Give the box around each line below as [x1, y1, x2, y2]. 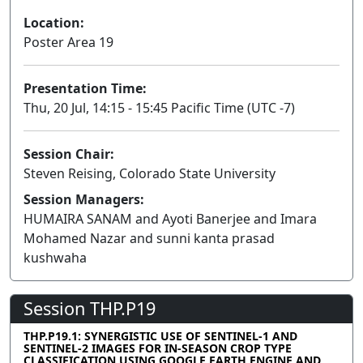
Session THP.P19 [23, 296, 156, 320]
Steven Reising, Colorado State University [23, 164, 275, 182]
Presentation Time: [23, 79, 147, 97]
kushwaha [23, 248, 87, 267]
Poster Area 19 [23, 32, 113, 51]
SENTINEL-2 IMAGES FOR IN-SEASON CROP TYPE [23, 340, 292, 356]
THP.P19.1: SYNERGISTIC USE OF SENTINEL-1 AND [23, 327, 297, 344]
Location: [23, 13, 84, 32]
